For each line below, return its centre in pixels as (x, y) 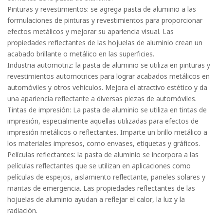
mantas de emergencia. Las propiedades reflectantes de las (101, 188)
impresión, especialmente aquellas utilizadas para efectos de (103, 121)
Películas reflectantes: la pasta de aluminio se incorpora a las (103, 154)
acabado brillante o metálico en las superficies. (81, 54)
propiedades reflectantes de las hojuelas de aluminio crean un (105, 43)
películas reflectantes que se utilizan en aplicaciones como (99, 166)
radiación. (22, 210)
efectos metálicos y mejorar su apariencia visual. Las (91, 31)
